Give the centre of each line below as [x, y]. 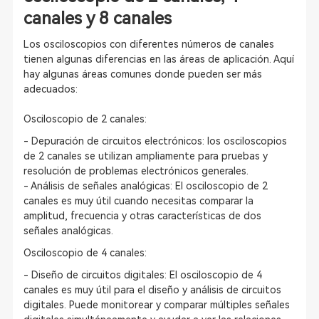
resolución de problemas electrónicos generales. [136, 171]
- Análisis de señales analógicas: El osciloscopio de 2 [145, 186]
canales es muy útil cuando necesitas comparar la [138, 201]
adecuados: [50, 89]
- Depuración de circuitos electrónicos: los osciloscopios [155, 141]
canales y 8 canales [97, 19]
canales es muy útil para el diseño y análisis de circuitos [152, 290]
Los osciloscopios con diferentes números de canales [148, 44]
